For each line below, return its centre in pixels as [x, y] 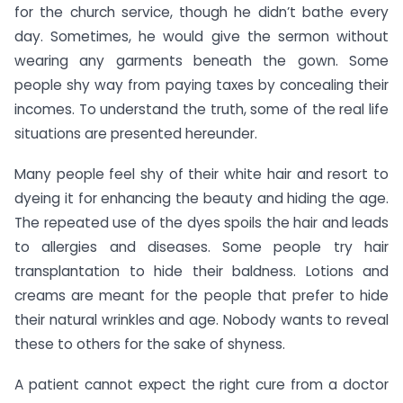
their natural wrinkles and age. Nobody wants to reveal [201, 319]
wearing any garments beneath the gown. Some [201, 61]
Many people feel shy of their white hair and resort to [201, 174]
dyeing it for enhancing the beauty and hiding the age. [201, 198]
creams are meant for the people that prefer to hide [201, 295]
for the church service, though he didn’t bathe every [201, 12]
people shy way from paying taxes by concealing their [201, 85]
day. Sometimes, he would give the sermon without [201, 36]
